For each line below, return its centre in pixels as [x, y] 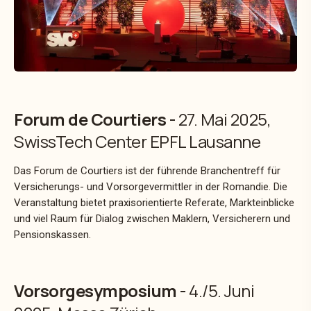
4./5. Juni [221, 290]
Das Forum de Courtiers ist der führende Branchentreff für [147, 170]
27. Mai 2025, [224, 119]
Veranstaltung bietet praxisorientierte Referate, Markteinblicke [154, 202]
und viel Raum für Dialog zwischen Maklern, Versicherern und [152, 218]
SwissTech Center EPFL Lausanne [137, 141]
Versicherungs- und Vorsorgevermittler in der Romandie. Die [151, 186]
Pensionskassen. [54, 234]
